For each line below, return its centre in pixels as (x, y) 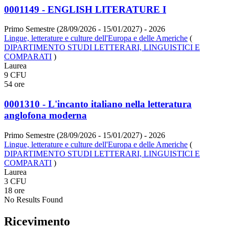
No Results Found (33, 199)
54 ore (14, 84)
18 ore (14, 190)
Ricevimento (37, 221)
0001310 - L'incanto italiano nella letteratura (98, 104)
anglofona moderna (45, 115)
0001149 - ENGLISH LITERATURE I (85, 9)
